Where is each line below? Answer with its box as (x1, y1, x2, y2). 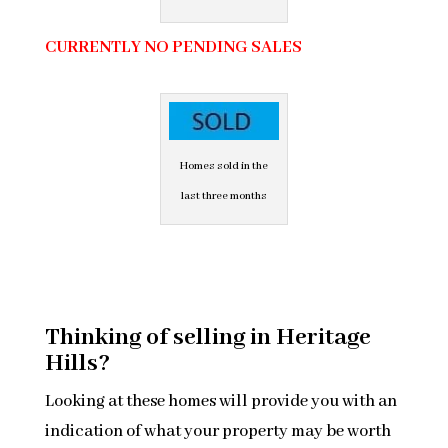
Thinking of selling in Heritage (44, 321, 371, 353)
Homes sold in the (179, 158, 269, 173)
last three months (180, 188, 267, 203)
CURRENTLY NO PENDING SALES (44, 36, 302, 58)
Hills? (44, 347, 110, 379)
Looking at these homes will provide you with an (44, 390, 397, 412)
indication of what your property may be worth (44, 420, 391, 442)
